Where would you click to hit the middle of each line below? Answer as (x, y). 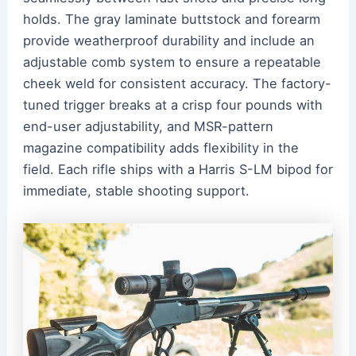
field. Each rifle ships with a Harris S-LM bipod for (178, 170)
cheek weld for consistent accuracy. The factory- (177, 84)
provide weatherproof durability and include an (168, 41)
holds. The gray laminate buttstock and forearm (171, 19)
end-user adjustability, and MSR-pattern (148, 127)
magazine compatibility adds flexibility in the (161, 148)
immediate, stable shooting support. (136, 191)
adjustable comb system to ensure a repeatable (172, 62)
